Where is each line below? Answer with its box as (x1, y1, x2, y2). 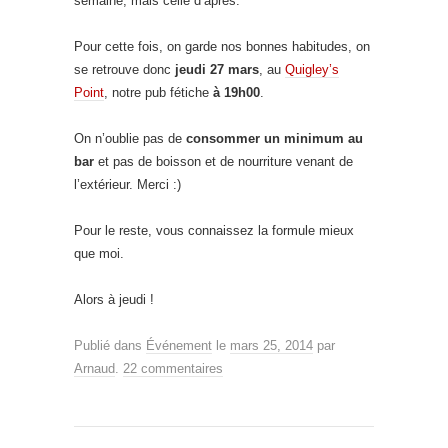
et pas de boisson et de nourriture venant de (98, 153, 353, 169)
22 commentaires (123, 360, 223, 376)
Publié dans (74, 337, 146, 353)
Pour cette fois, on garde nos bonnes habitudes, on (74, 38, 370, 54)
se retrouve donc (74, 61, 175, 77)
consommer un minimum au (186, 130, 363, 146)
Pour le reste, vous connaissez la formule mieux (74, 222, 354, 238)
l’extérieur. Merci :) (74, 176, 181, 192)
